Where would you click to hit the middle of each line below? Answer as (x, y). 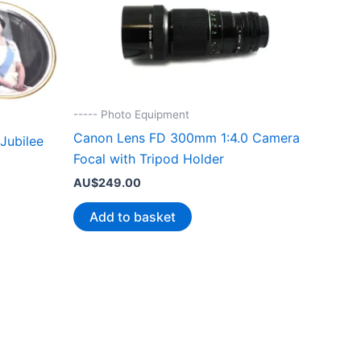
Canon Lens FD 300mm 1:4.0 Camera (187, 137)
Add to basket (133, 216)
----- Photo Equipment (131, 114)
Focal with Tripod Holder (149, 158)
